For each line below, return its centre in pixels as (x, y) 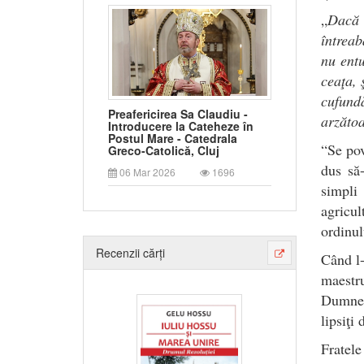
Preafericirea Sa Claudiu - (178, 114)
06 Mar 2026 (146, 172)
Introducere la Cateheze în (181, 126)
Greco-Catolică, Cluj (164, 151)
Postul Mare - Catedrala (173, 139)
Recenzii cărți (130, 253)
